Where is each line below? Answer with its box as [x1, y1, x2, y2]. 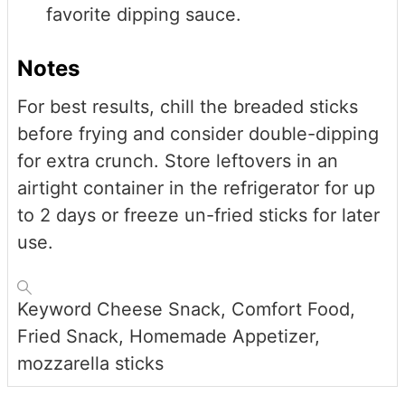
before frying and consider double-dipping [17, 122, 379, 145]
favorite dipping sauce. [46, 4, 241, 26]
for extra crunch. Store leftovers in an [17, 149, 338, 172]
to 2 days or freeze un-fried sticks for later [17, 203, 380, 226]
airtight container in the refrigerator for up [17, 176, 375, 199]
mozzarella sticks [17, 352, 164, 374]
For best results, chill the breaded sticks [17, 95, 358, 118]
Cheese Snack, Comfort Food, [97, 297, 355, 320]
